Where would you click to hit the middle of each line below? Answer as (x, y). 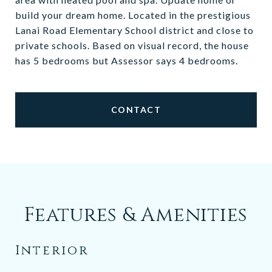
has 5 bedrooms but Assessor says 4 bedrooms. (127, 60)
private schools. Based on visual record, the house (132, 45)
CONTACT (136, 110)
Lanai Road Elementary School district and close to (134, 30)
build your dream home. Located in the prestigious (133, 15)
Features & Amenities (136, 215)
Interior (52, 251)
